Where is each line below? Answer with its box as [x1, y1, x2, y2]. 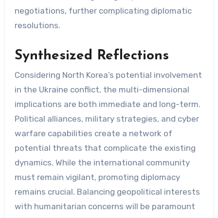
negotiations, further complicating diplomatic [14, 5, 192, 16]
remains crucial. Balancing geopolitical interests [14, 186, 200, 197]
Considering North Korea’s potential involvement [14, 70, 202, 80]
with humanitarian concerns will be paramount [14, 201, 195, 211]
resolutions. [14, 20, 60, 30]
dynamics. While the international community [14, 157, 190, 167]
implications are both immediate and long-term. [14, 99, 200, 109]
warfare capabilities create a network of [14, 128, 172, 138]
